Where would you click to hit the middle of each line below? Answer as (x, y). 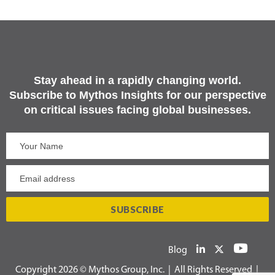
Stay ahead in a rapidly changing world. (137, 81)
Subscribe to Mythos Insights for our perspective (137, 95)
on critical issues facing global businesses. (137, 110)
